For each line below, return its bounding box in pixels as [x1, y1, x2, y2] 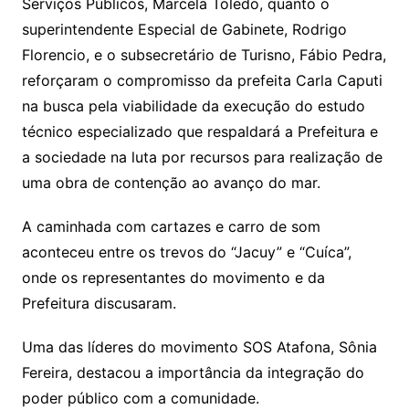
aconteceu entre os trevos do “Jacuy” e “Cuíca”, [21, 243, 351, 262]
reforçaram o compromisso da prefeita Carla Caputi [21, 71, 383, 90]
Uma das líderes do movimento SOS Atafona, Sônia [21, 338, 377, 357]
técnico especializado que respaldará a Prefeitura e [21, 122, 378, 142]
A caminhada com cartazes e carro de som [21, 217, 320, 236]
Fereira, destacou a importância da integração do [21, 363, 364, 383]
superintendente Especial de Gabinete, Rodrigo [21, 20, 347, 39]
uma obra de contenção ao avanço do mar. [21, 173, 320, 193]
